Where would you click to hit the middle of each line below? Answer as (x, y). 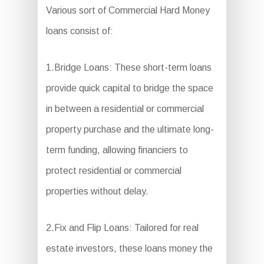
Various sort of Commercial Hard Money (128, 11)
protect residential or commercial (113, 171)
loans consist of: (79, 31)
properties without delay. (97, 192)
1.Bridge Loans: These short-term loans (128, 68)
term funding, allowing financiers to (117, 150)
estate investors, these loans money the (129, 249)
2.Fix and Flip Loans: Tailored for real (122, 228)
